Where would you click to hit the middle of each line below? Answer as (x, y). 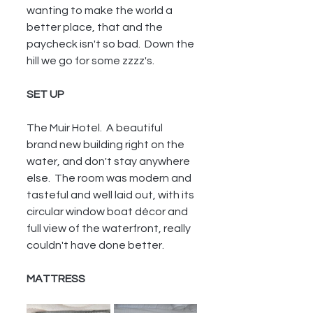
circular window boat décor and (108, 212)
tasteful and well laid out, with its (111, 195)
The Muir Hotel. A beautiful (96, 128)
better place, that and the (96, 27)
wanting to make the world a (101, 10)
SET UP (45, 94)
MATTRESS (56, 279)
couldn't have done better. (95, 245)
